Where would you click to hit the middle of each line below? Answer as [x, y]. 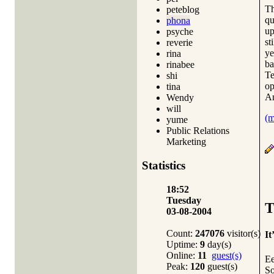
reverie [180, 43]
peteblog [183, 10]
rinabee [180, 65]
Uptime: [183, 244]
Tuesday [184, 200]
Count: [181, 233]
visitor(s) [243, 233]
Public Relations [198, 131]
